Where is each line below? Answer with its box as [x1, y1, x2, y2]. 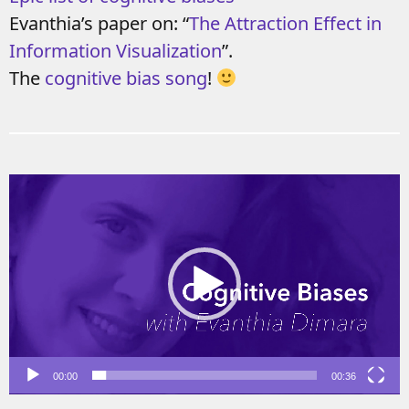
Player [8, 201, 60, 226]
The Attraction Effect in [189, 10, 382, 36]
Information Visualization [9, 37, 222, 63]
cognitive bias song [45, 65, 207, 90]
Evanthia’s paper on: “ [9, 10, 189, 36]
